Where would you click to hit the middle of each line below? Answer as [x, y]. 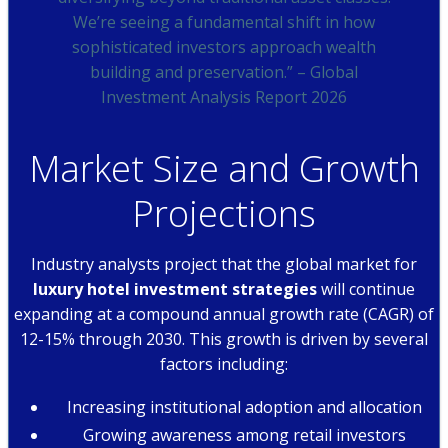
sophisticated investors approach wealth [224, 46]
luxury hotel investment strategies [175, 288]
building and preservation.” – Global [224, 71]
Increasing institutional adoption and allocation [244, 406]
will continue [366, 288]
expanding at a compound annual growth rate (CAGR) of [224, 313]
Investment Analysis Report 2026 [224, 96]
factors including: [224, 363]
